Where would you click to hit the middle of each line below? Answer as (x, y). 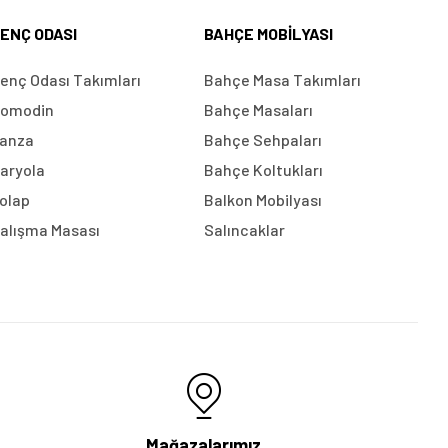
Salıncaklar (244, 229)
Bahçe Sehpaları (262, 139)
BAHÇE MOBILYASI (268, 33)
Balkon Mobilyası (262, 199)
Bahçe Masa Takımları (282, 79)
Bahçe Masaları (258, 109)
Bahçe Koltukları (263, 169)
